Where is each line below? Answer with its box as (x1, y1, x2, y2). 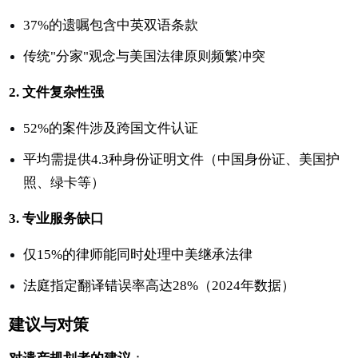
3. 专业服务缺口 (9, 210, 105, 226)
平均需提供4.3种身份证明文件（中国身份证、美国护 (23, 151, 340, 167)
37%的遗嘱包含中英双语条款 (23, 17, 199, 33)
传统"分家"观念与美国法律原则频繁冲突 (23, 48, 266, 64)
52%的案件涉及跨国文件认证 (23, 120, 199, 136)
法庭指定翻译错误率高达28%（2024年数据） (23, 277, 296, 293)
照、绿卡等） (23, 174, 105, 190)
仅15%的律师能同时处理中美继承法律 (23, 246, 253, 262)
